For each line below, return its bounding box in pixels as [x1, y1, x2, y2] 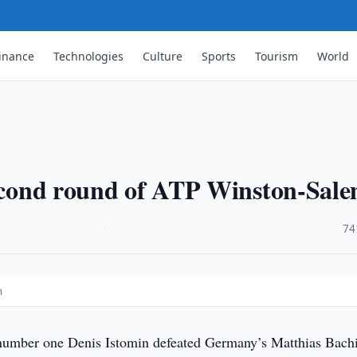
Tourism [255, 48, 299, 64]
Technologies [53, 48, 124, 64]
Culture [143, 48, 183, 64]
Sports [202, 48, 237, 64]
